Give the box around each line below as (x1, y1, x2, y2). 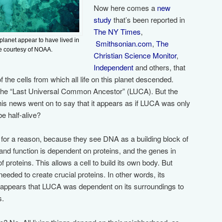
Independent (94, 61, 134, 72)
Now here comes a (94, 2, 158, 13)
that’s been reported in (111, 14, 185, 25)
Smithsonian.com (96, 38, 153, 49)
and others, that (133, 61, 186, 72)
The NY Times (94, 26, 141, 37)
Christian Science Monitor (94, 50, 177, 60)
